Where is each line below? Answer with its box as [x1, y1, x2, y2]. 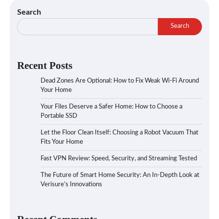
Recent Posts [17, 59, 72, 71]
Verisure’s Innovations [41, 181, 102, 188]
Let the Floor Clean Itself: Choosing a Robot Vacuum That [41, 129, 198, 136]
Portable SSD [41, 112, 77, 119]
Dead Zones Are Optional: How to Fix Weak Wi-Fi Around [41, 77, 199, 84]
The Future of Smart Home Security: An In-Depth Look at [41, 172, 199, 178]
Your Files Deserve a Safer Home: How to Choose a [41, 103, 182, 110]
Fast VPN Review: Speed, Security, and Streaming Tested [41, 155, 197, 162]
